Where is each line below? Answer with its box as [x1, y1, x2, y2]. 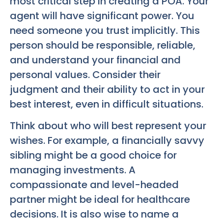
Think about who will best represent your [10, 119, 206, 133]
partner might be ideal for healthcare [10, 192, 190, 207]
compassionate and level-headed [10, 178, 179, 192]
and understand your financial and [10, 53, 181, 67]
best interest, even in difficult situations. [10, 97, 203, 111]
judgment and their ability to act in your [10, 82, 205, 97]
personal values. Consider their [10, 68, 161, 82]
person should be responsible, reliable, [10, 38, 195, 53]
